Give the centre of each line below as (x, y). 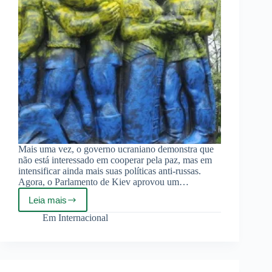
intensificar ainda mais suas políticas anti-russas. (110, 171)
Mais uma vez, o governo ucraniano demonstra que (116, 149)
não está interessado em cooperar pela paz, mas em (115, 160)
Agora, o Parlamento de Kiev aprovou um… (104, 182)
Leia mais (48, 200)
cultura (65, 235)
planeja (66, 214)
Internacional (83, 218)
